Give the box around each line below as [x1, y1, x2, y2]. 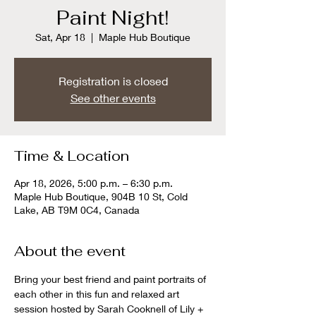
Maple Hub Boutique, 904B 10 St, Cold [14, 190, 188, 203]
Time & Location [14, 147, 129, 166]
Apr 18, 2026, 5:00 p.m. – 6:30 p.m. [14, 177, 173, 190]
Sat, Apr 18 [35, 31, 85, 44]
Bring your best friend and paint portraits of [14, 273, 209, 286]
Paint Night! [56, 5, 169, 31]
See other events [70, 91, 156, 105]
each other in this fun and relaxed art [14, 288, 182, 300]
